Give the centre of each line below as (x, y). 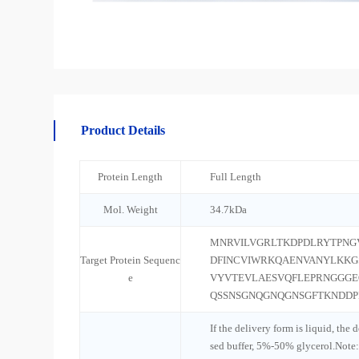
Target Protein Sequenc (131, 260)
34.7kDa (229, 210)
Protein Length (131, 177)
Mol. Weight (130, 210)
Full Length (236, 177)
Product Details (123, 131)
